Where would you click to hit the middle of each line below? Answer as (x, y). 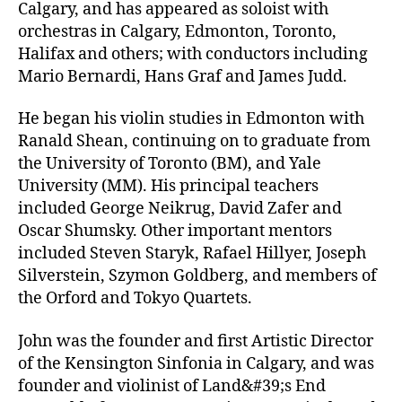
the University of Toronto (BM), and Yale (170, 164)
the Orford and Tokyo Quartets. (135, 299)
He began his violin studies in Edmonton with (191, 119)
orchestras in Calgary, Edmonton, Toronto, (177, 31)
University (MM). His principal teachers (168, 187)
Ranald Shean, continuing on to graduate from (194, 142)
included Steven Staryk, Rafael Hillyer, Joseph (192, 254)
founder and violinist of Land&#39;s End (172, 386)
